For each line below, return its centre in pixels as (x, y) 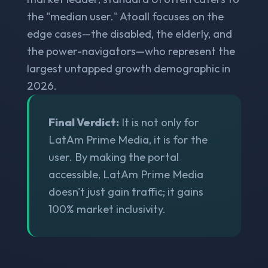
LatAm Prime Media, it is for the (128, 139)
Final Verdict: (83, 122)
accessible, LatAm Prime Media (126, 174)
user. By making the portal (113, 157)
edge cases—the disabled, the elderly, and (129, 33)
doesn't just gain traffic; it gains (126, 191)
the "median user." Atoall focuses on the (125, 16)
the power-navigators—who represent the (131, 51)
